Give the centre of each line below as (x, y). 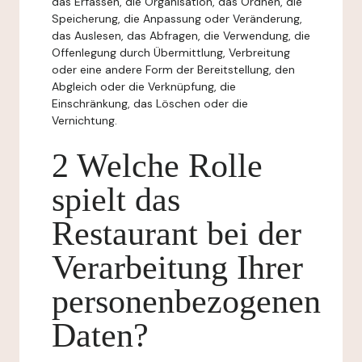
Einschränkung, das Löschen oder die (150, 103)
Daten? (100, 335)
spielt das (116, 200)
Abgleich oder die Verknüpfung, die (144, 86)
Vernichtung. (84, 120)
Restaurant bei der (177, 234)
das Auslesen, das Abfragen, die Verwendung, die (181, 36)
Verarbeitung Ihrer (177, 267)
